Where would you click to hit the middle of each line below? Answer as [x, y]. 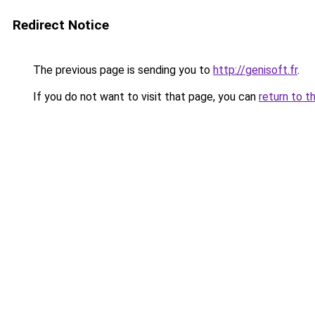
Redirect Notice [61, 25]
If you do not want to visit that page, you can [144, 97]
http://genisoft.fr [255, 70]
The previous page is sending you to [122, 70]
